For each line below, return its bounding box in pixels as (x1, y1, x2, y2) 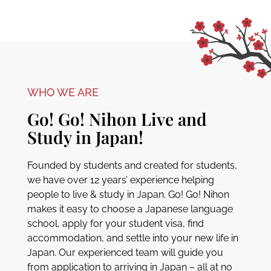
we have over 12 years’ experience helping (27, 174, 214, 186)
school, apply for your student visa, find (27, 218, 204, 230)
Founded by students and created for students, (27, 160, 237, 172)
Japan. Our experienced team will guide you (27, 247, 223, 259)
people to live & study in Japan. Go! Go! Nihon (27, 189, 229, 201)
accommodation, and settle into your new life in (27, 232, 238, 244)
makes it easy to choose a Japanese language (27, 203, 233, 215)
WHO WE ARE (27, 86, 99, 99)
